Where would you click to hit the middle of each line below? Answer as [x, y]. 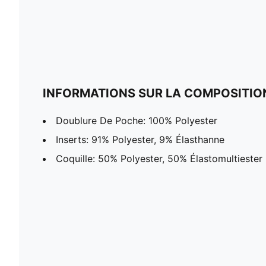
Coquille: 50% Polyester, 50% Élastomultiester [159, 158]
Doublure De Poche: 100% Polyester [137, 120]
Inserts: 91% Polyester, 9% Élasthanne [140, 139]
